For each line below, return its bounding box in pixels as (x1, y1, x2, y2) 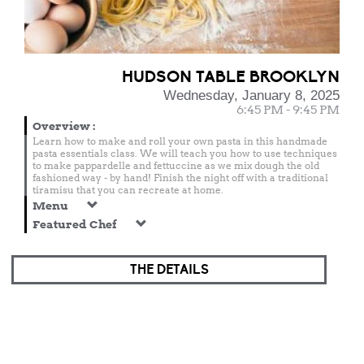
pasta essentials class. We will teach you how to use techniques (32, 147, 337, 159)
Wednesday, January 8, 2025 (163, 88, 340, 103)
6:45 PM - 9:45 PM (236, 102, 340, 117)
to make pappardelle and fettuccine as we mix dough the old (32, 159, 319, 171)
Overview (32, 119, 93, 132)
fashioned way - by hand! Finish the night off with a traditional (32, 171, 328, 184)
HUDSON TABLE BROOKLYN (122, 67, 340, 87)
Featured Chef (32, 218, 119, 231)
